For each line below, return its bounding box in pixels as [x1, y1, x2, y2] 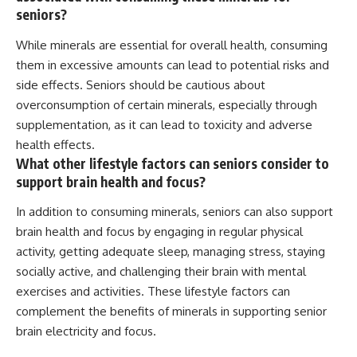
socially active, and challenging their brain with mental [16, 264, 306, 280]
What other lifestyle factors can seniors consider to [16, 154, 329, 172]
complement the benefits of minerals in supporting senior [16, 304, 327, 320]
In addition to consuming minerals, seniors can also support [16, 204, 333, 220]
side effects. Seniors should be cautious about [16, 76, 265, 92]
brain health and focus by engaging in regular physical [16, 224, 303, 240]
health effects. [16, 136, 95, 152]
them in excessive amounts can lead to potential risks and [16, 57, 329, 73]
